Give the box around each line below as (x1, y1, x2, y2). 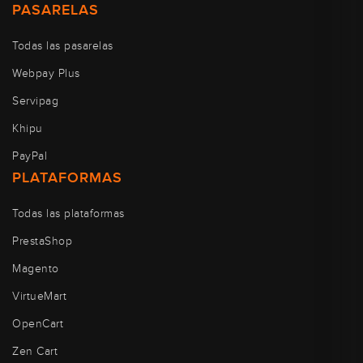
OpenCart (12, 317, 63, 331)
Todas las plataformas (12, 207, 125, 220)
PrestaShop (12, 234, 72, 248)
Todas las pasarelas (12, 39, 113, 53)
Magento (12, 262, 59, 275)
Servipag (12, 94, 58, 108)
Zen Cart (12, 344, 58, 358)
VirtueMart (12, 289, 66, 303)
